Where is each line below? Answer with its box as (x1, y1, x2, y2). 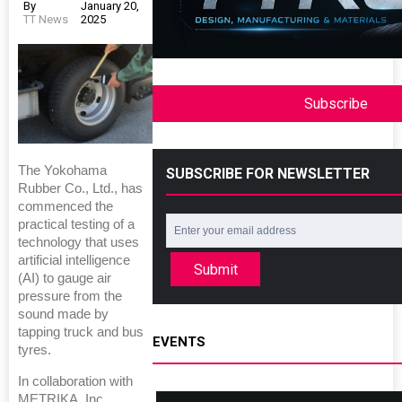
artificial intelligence (18, 252, 130, 267)
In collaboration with (18, 373, 133, 389)
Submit (193, 260, 238, 278)
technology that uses (18, 234, 139, 249)
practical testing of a (18, 216, 135, 232)
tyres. (18, 342, 51, 357)
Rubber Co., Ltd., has (18, 180, 143, 196)
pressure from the (18, 288, 122, 303)
